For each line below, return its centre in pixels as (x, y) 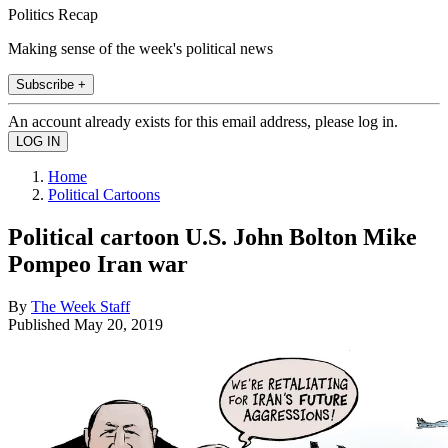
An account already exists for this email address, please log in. (203, 121)
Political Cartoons (104, 194)
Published (41, 324)
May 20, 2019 (118, 324)
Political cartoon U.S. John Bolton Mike (212, 236)
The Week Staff (80, 306)
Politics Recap (53, 14)
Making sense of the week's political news (140, 48)
